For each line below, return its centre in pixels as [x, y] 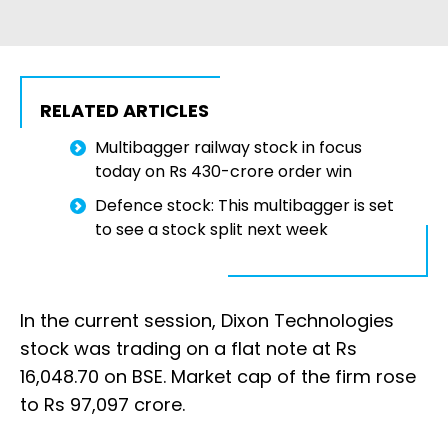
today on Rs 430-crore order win [225, 172]
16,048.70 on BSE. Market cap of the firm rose [218, 377]
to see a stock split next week [211, 230]
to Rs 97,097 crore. [102, 405]
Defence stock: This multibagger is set [244, 206]
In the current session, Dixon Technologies [207, 321]
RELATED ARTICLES [124, 111]
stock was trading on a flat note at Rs [188, 349]
